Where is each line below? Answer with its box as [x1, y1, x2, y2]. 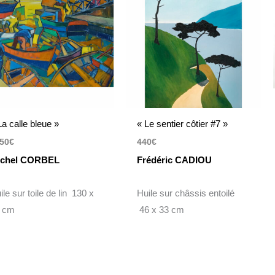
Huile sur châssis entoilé [136, 187, 237, 198]
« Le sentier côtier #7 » [136, 118, 228, 130]
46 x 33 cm [136, 204, 184, 215]
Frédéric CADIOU [136, 154, 212, 165]
